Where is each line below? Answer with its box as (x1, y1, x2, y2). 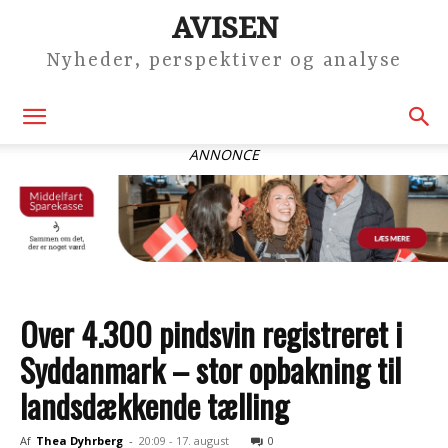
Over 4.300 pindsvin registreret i (20, 310, 402, 357)
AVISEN (170, 11, 278, 48)
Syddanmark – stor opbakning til (20, 346, 401, 393)
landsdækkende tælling (20, 382, 289, 429)
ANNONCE (189, 145, 259, 164)
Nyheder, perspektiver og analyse (45, 49, 403, 72)
